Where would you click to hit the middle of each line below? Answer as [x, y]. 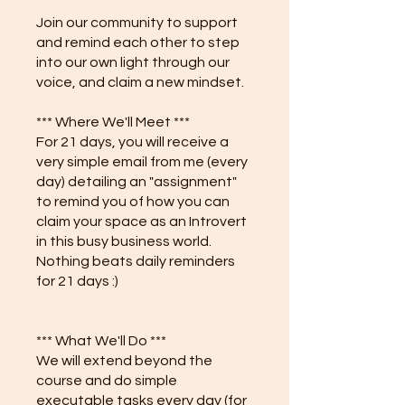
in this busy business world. [124, 241]
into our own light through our [133, 62]
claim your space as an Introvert [141, 221]
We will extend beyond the [124, 360]
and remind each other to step [138, 42]
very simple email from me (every [142, 161]
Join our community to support [137, 22]
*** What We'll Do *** [101, 340]
